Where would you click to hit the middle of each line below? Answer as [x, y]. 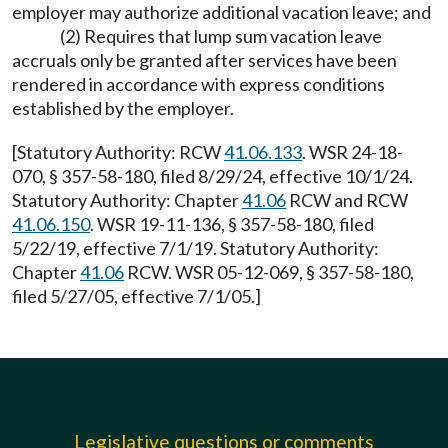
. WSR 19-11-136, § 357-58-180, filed [232, 224]
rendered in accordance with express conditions [198, 84]
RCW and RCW [347, 200]
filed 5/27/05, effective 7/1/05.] [136, 296]
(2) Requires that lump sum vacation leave [221, 36]
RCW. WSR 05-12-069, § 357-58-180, [269, 272]
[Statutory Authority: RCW [118, 152]
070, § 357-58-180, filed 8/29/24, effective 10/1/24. [212, 176]
